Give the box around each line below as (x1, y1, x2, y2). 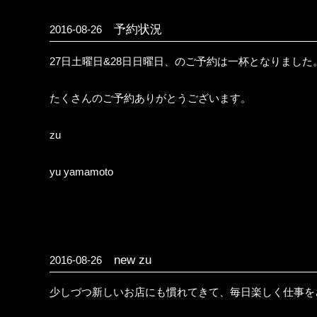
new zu (102, 253, 151, 267)
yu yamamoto (50, 166, 113, 178)
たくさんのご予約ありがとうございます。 (50, 92, 251, 104)
